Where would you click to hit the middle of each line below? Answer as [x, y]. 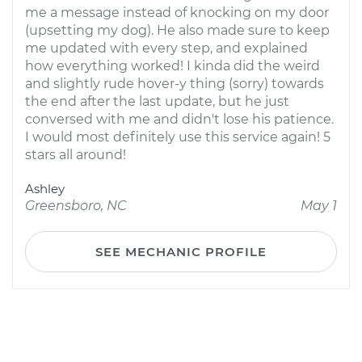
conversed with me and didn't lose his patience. [179, 119]
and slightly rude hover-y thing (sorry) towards [175, 84]
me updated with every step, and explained [166, 48]
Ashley [45, 189]
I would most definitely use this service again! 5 [178, 137]
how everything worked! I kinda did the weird [173, 66]
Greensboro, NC [76, 206]
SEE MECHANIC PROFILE [181, 252]
